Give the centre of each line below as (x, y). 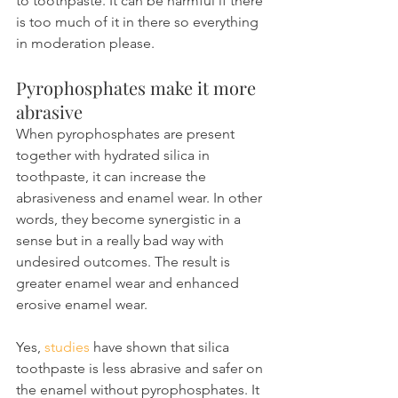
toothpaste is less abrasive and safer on (141, 368)
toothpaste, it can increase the (113, 176)
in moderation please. (85, 43)
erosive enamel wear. (82, 304)
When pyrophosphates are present (127, 133)
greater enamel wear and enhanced (129, 283)
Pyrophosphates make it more (138, 87)
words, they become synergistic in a (130, 219)
